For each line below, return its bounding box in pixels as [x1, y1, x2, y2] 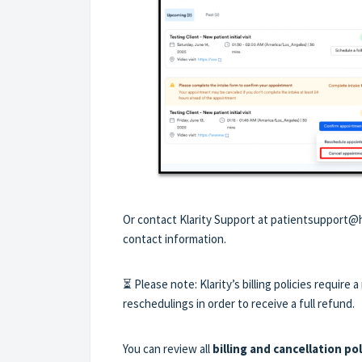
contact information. [123, 231, 226, 247]
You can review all [123, 341, 213, 357]
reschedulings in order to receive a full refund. [123, 296, 355, 312]
